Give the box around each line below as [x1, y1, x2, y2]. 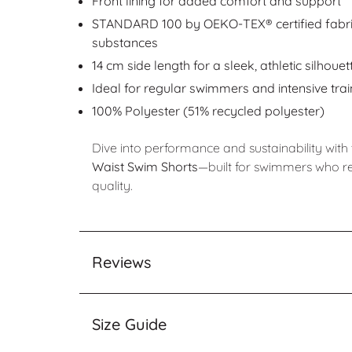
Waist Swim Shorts [91, 158, 198, 174]
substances [91, 35, 158, 51]
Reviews [91, 251, 151, 272]
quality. [91, 177, 133, 193]
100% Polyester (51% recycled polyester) [91, 103, 324, 119]
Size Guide [91, 313, 167, 334]
